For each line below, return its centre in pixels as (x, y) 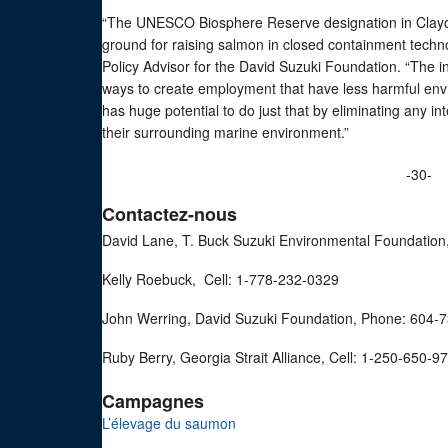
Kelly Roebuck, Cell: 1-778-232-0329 (220, 279)
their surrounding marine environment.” (225, 132)
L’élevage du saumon (169, 423)
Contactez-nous (169, 214)
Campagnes (153, 401)
